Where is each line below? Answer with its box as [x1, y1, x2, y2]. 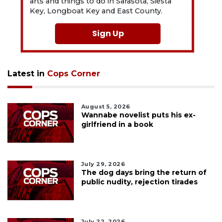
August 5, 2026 [81, 103, 130, 111]
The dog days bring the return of [81, 168, 207, 177]
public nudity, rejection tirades [81, 177, 198, 187]
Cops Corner [47, 69, 100, 79]
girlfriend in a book [81, 120, 153, 129]
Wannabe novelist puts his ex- [81, 111, 196, 120]
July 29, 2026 [81, 161, 125, 168]
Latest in [7, 69, 47, 79]
